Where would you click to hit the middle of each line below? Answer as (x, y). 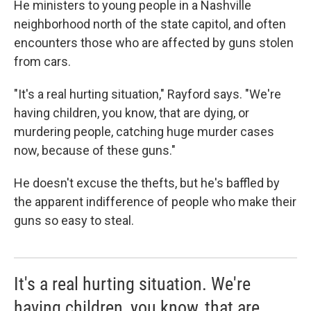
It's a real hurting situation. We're (132, 284)
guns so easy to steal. (74, 221)
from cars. (42, 62)
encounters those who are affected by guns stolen (154, 43)
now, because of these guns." (95, 151)
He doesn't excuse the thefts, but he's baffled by (147, 183)
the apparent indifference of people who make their (155, 202)
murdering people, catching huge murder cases (144, 132)
